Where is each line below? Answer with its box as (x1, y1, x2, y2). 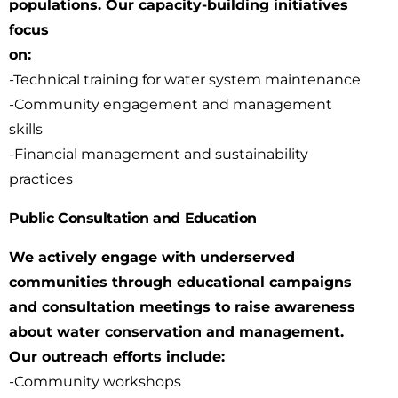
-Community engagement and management (9, 96, 332, 113)
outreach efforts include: (42, 348, 225, 365)
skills (9, 121, 43, 138)
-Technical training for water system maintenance (9, 71, 361, 88)
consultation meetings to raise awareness (42, 298, 355, 315)
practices (9, 171, 73, 187)
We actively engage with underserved (9, 249, 295, 266)
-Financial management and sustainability (9, 146, 308, 163)
